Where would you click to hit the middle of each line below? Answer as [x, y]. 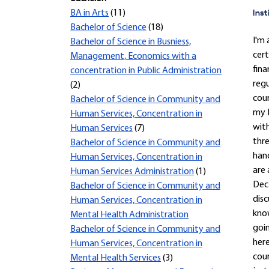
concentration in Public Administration [146, 71]
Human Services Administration [132, 172]
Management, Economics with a [133, 56]
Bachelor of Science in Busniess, [131, 42]
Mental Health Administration [129, 215]
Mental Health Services [116, 258]
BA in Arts [89, 13]
